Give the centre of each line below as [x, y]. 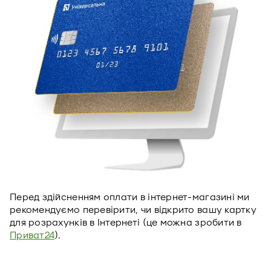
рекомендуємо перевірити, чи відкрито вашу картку [133, 210]
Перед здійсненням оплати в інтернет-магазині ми [130, 197]
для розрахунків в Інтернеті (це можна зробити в [126, 223]
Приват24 [32, 235]
